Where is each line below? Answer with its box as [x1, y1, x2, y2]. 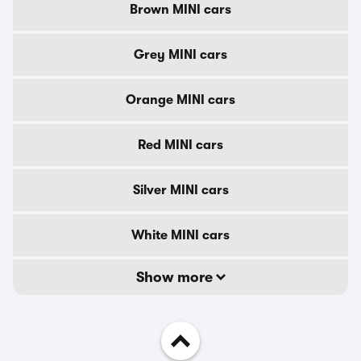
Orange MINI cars [126, 93, 235, 107]
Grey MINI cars [134, 48, 227, 62]
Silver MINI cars [132, 183, 229, 197]
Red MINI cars [138, 138, 223, 152]
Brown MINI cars [130, 2, 231, 17]
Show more [135, 269, 216, 285]
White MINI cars [131, 228, 230, 243]
